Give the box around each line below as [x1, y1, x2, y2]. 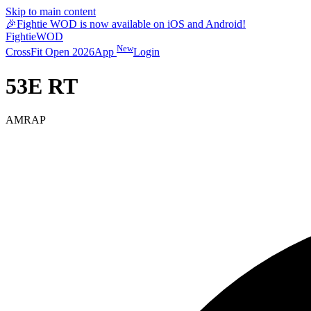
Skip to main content [6, 6, 96, 17]
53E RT [6, 73, 78, 99]
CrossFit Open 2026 [6, 46, 94, 58]
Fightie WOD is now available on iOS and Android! [17, 18, 246, 30]
